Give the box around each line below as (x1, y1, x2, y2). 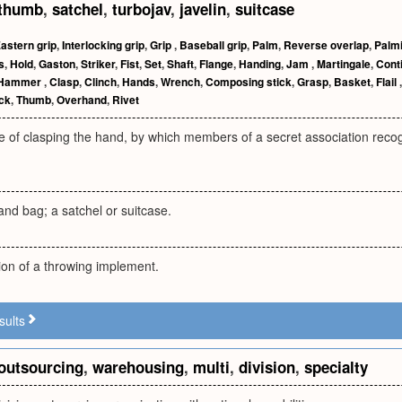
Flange (199, 56, 233, 72)
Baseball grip (179, 37, 247, 53)
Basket (334, 74, 371, 90)
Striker (81, 56, 115, 72)
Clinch (84, 74, 117, 90)
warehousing (92, 356, 184, 378)
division (239, 356, 295, 378)
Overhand (57, 92, 107, 108)
